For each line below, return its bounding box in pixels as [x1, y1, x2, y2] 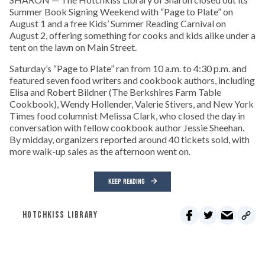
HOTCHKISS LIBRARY [22, 209, 98, 221]
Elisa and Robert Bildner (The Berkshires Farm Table [9, 86, 221, 98]
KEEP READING [108, 175, 145, 188]
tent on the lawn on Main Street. [9, 41, 137, 53]
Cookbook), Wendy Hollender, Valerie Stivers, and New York [9, 98, 254, 109]
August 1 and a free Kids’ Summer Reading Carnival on [9, 18, 226, 29]
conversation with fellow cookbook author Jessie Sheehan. [9, 122, 244, 133]
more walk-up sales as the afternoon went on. [9, 146, 190, 157]
